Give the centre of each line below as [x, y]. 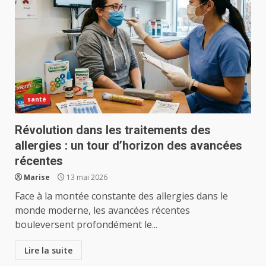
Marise [37, 177]
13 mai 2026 [86, 177]
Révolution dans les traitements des [113, 130]
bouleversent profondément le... [86, 224]
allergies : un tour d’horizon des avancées [129, 145]
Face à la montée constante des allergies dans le [121, 196]
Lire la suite [48, 250]
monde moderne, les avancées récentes [102, 210]
